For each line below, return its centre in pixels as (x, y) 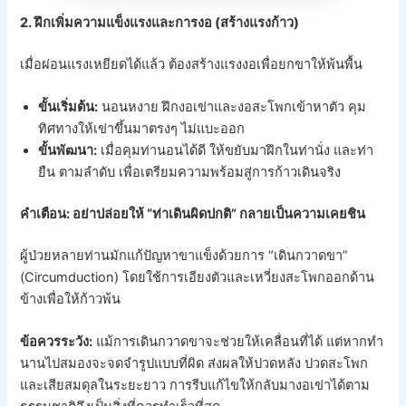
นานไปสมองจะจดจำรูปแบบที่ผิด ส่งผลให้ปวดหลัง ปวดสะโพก (194, 364)
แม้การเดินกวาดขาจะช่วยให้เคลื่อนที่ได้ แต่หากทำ (238, 342)
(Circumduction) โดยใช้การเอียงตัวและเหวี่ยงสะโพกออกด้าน (198, 277)
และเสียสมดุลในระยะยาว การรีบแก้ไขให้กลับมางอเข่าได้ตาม (195, 386)
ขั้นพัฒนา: (68, 151)
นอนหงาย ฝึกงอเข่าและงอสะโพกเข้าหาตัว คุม (232, 107)
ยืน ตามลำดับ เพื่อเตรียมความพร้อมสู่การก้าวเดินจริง (190, 173)
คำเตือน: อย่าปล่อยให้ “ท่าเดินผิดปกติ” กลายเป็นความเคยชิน (193, 214)
